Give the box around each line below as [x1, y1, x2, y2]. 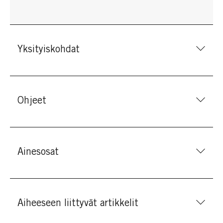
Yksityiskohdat [17, 45, 80, 55]
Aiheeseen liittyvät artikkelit [17, 199, 138, 209]
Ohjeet [17, 96, 46, 107]
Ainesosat [17, 147, 59, 158]
